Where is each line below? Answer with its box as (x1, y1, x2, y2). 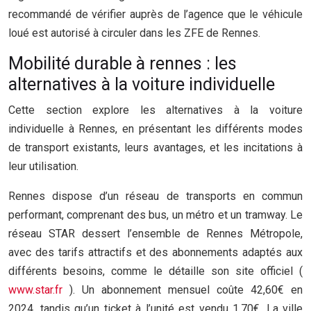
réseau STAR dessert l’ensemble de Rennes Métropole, (8, 227, 303, 240)
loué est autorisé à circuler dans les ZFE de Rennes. (8, 26, 260, 40)
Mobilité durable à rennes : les (8, 53, 237, 74)
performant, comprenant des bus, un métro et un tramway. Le (8, 208, 303, 221)
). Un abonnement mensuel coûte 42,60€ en (69, 283, 303, 296)
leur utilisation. (8, 160, 78, 173)
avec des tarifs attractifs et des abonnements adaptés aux (8, 246, 303, 259)
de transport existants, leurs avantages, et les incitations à (8, 141, 303, 154)
